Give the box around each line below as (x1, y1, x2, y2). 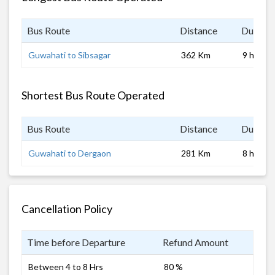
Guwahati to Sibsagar (28, 49, 110, 60)
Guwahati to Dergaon (28, 147, 111, 158)
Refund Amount (163, 236, 228, 248)
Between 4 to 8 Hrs (28, 261, 103, 272)
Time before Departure (27, 236, 125, 248)
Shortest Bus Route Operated (21, 88, 165, 102)
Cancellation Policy (21, 201, 112, 215)
